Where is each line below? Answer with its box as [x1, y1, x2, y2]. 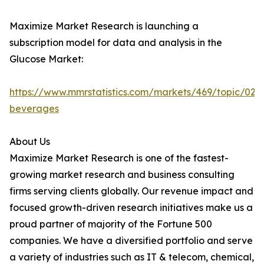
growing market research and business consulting [9, 169, 235, 181]
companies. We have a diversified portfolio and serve [9, 235, 253, 247]
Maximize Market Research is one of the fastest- [9, 152, 229, 164]
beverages [9, 103, 59, 115]
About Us [9, 136, 50, 148]
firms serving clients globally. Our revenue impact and [9, 185, 253, 197]
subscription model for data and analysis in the [9, 37, 222, 49]
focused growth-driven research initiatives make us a [9, 202, 253, 214]
